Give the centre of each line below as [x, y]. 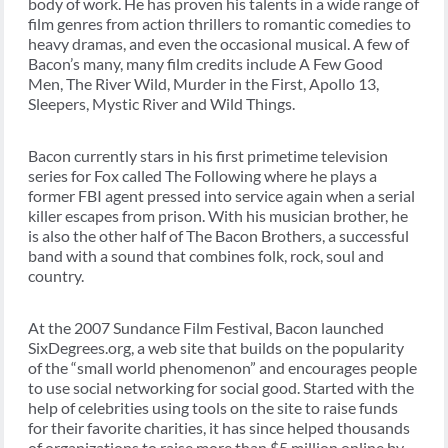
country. [56, 276]
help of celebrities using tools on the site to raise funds [213, 408]
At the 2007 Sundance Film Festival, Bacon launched [206, 328]
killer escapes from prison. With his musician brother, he [218, 216]
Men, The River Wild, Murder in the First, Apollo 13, [203, 84]
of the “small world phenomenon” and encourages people [222, 368]
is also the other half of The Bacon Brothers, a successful [218, 236]
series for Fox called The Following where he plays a [202, 176]
